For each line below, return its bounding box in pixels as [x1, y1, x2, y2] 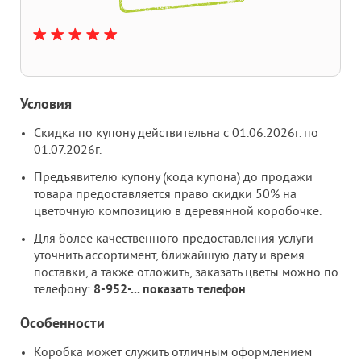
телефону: [34, 281, 93, 298]
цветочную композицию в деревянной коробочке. [34, 203, 322, 220]
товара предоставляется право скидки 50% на [34, 186, 297, 203]
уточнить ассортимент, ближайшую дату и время [34, 247, 305, 264]
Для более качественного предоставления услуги [34, 230, 313, 247]
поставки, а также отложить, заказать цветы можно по [34, 264, 338, 281]
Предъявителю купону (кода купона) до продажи [34, 169, 313, 186]
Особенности [20, 314, 105, 334]
